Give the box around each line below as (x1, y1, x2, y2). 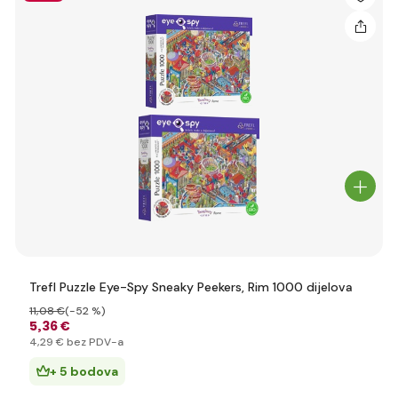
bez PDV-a (64, 335, 123, 349)
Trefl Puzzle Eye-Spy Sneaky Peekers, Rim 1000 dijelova (29, 279, 353, 295)
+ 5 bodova (50, 363, 118, 379)
